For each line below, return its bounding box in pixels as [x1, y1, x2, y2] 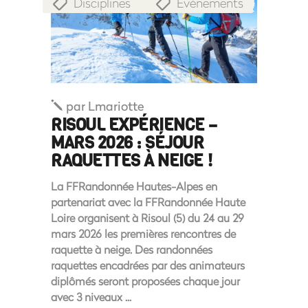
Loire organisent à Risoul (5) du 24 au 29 [51, 210, 244, 225]
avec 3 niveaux [51, 289, 125, 304]
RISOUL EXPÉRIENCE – [51, 113, 217, 136]
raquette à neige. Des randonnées [51, 241, 212, 256]
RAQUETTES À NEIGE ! [51, 149, 212, 172]
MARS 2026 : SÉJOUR [51, 131, 204, 154]
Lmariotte [88, 97, 144, 114]
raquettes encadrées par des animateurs [51, 257, 245, 272]
